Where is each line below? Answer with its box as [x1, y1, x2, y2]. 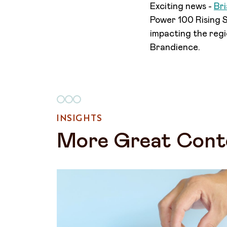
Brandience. [150, 43, 200, 52]
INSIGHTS [57, 113, 103, 122]
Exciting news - [150, 2, 214, 11]
